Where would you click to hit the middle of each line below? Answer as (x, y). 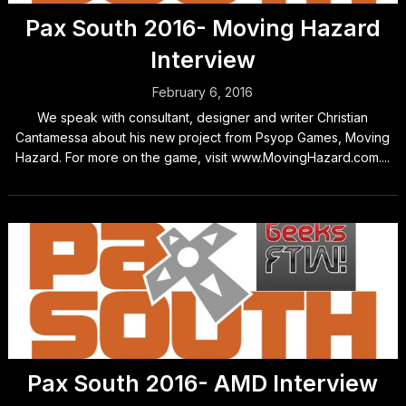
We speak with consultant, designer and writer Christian (203, 117)
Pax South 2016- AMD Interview (203, 383)
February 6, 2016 (203, 92)
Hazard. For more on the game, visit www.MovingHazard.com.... (203, 157)
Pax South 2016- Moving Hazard (203, 28)
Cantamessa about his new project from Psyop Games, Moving (203, 137)
